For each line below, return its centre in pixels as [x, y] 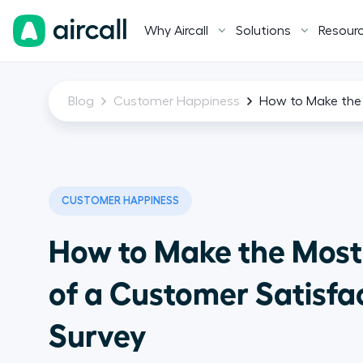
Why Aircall [176, 31]
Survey [98, 333]
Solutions [263, 31]
